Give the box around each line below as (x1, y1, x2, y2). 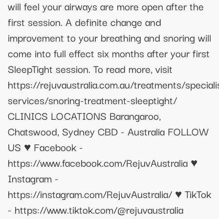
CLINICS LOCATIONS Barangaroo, (8, 107, 161, 123)
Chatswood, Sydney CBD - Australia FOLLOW (8, 123, 209, 139)
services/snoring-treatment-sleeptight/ (8, 91, 177, 108)
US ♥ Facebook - (8, 138, 83, 154)
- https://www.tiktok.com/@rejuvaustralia (8, 201, 183, 217)
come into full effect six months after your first (8, 44, 210, 61)
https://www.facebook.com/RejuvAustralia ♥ (8, 154, 197, 170)
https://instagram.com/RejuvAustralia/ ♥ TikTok (8, 185, 211, 201)
